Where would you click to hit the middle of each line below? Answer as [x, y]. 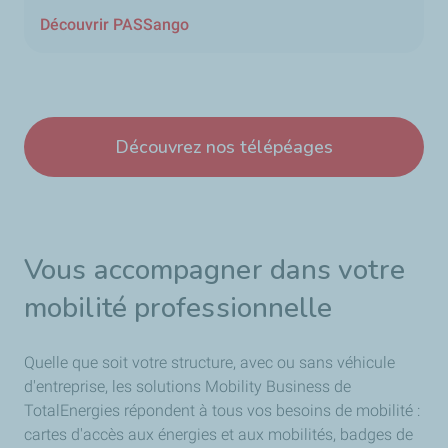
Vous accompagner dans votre [214, 269]
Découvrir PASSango [114, 24]
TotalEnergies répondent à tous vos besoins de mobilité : [222, 410]
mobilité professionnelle [178, 307]
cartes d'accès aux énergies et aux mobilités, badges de [218, 434]
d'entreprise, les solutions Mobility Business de [187, 386]
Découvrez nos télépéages [223, 146]
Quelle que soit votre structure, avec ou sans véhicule [209, 362]
